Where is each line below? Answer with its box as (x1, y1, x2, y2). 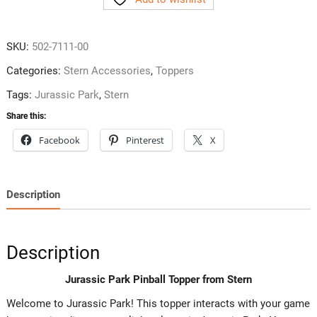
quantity (5, 50, 44, 64)
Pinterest (125, 134, 164, 147)
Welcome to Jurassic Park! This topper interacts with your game (6, 296, 310, 310)
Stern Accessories (63, 64, 151, 78)
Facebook (38, 134, 80, 147)
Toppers (155, 64, 194, 78)
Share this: (6, 111, 46, 122)
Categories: (6, 64, 64, 78)
